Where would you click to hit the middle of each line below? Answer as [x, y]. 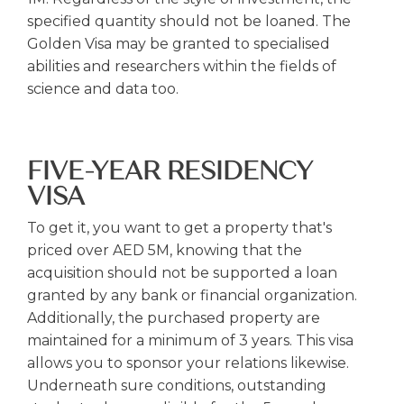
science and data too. [103, 89]
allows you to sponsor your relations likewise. [188, 363]
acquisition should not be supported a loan [182, 273]
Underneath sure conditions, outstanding [177, 386]
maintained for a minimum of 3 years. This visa [190, 340]
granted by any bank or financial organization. [192, 295]
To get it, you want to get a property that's [179, 228]
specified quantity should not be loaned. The [189, 21]
